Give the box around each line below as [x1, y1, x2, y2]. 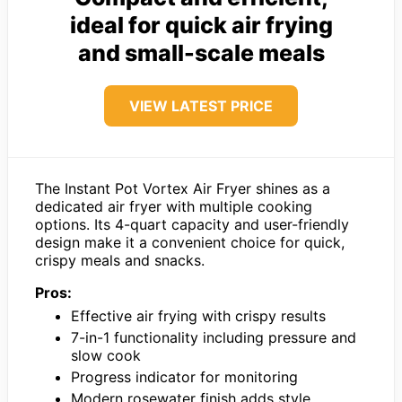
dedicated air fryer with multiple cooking [35, 197, 312, 216]
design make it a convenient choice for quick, [35, 233, 345, 252]
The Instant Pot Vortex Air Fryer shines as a [35, 179, 330, 198]
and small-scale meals [77, 39, 325, 67]
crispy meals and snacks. [35, 251, 205, 270]
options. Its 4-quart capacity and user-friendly [35, 215, 349, 234]
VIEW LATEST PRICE [129, 97, 273, 116]
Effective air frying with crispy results [71, 307, 326, 326]
